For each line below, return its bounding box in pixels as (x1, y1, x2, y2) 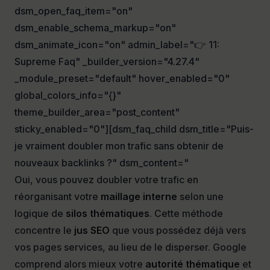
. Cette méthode (149, 207, 223, 220)
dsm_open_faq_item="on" (14, 5, 133, 17)
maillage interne (101, 190, 177, 203)
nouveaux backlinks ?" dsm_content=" (14, 157, 189, 169)
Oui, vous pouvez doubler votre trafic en (14, 174, 198, 186)
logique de (14, 207, 66, 220)
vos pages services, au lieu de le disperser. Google (14, 241, 246, 254)
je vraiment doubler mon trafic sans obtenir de (14, 140, 224, 152)
